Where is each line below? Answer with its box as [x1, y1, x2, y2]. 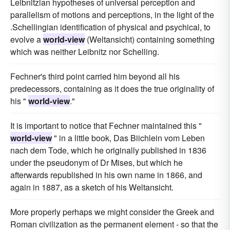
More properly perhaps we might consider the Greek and [10, 206, 214, 218]
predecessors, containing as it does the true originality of [10, 83, 214, 94]
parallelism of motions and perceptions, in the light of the [10, 9, 214, 21]
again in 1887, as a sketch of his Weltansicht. [10, 181, 174, 193]
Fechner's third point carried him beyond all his [10, 70, 180, 82]
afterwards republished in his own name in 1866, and [10, 169, 202, 181]
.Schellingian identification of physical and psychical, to [10, 21, 210, 33]
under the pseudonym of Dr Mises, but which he [10, 157, 183, 168]
